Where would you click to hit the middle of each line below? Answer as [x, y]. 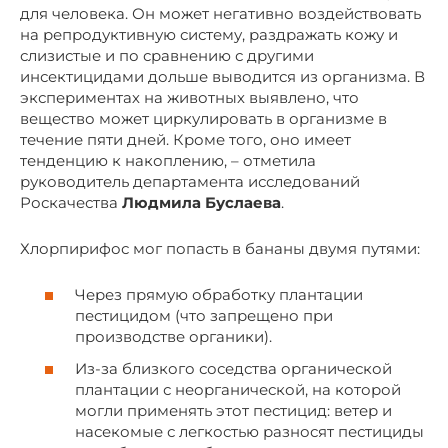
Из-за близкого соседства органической [233, 368]
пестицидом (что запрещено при [204, 316]
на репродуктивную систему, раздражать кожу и [209, 34]
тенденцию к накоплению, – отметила [168, 160]
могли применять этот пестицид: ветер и [233, 410]
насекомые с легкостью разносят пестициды [249, 431]
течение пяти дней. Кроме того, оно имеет [185, 139]
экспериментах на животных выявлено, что [189, 97]
